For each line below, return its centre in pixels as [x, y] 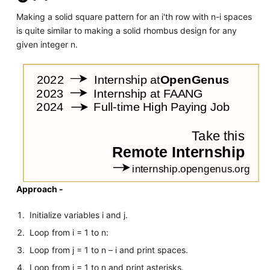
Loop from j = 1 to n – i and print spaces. [109, 250]
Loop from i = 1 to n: [69, 233]
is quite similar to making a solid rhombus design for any [126, 30]
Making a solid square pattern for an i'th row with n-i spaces [134, 16]
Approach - [39, 189]
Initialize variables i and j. [79, 215]
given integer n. [47, 44]
